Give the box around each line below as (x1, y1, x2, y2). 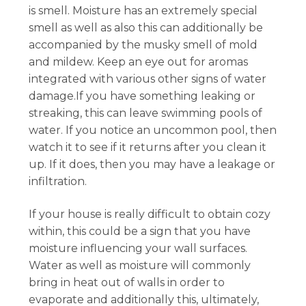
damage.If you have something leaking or (29, 89, 256, 102)
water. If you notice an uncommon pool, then (29, 123, 277, 137)
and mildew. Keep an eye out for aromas (29, 55, 249, 68)
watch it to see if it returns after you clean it (29, 140, 267, 154)
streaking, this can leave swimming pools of (29, 106, 263, 120)
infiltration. (29, 174, 87, 188)
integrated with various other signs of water (29, 72, 267, 85)
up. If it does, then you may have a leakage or (29, 157, 276, 171)
